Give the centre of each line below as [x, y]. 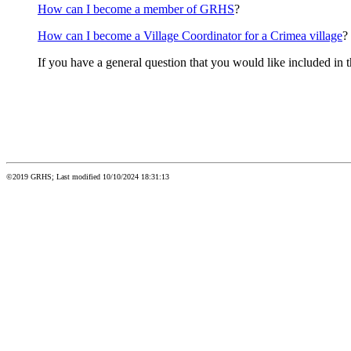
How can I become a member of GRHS [136, 9]
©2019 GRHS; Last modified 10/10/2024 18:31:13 [88, 177]
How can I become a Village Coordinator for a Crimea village [190, 36]
